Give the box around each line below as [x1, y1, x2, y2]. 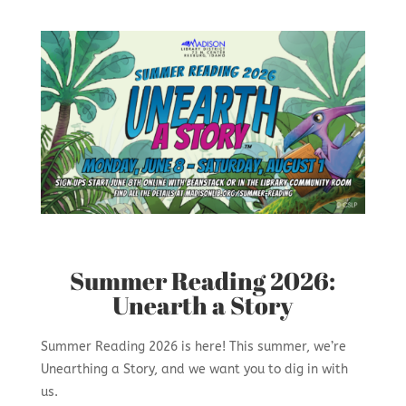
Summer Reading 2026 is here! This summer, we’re [40, 338, 346, 354]
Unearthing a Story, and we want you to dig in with [40, 361, 348, 377]
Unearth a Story [112, 287, 294, 322]
